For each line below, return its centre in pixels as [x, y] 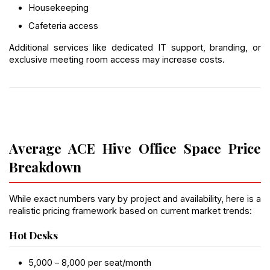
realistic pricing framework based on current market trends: [130, 211]
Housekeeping [58, 8]
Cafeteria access [63, 26]
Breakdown [45, 166]
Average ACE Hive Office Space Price [135, 148]
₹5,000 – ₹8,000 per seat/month [90, 263]
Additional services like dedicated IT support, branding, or [135, 47]
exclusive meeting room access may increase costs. [117, 59]
